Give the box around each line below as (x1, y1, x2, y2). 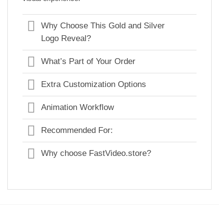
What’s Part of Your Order (41, 57, 136, 66)
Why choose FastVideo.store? (41, 149, 152, 158)
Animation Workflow (41, 103, 114, 112)
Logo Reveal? (41, 33, 91, 43)
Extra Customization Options (41, 80, 147, 89)
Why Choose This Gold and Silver (41, 21, 165, 30)
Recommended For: (41, 126, 113, 135)
